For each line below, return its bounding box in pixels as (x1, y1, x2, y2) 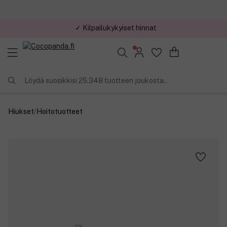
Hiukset (8, 107, 34, 116)
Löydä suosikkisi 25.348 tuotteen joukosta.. (24, 76, 167, 85)
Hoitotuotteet (36, 107, 83, 116)
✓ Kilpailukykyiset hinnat (74, 23, 157, 32)
